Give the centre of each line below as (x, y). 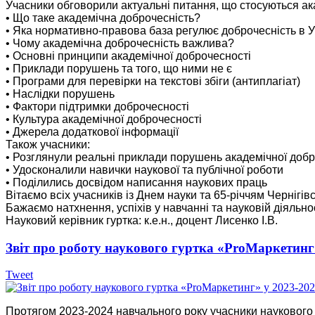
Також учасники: (48, 144)
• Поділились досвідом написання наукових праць (136, 182)
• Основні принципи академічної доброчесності (128, 56)
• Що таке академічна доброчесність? (103, 18)
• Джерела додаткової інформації (92, 131)
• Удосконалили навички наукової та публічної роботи (144, 169)
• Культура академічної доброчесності (104, 119)
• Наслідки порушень (60, 94)
